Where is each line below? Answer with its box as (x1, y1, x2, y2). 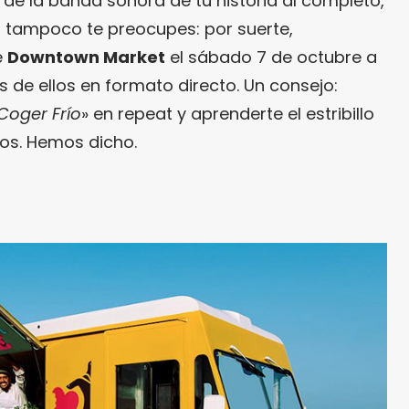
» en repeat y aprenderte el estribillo (81, 101, 374, 125)
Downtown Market (7, 45, 165, 68)
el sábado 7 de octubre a (165, 45, 377, 68)
